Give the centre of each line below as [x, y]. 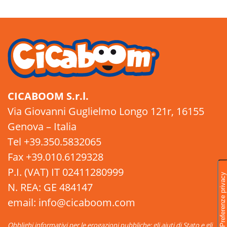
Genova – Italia [42, 127]
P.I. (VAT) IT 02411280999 [66, 172]
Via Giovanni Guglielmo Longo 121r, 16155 [106, 111]
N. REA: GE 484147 [50, 187]
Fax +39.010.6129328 [55, 157]
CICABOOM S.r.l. [48, 96]
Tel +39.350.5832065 [54, 142]
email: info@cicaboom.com [71, 203]
